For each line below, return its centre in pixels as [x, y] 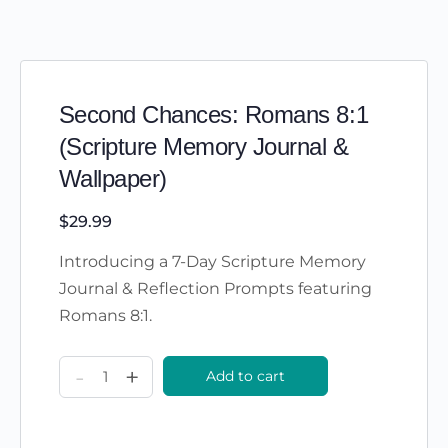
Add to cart [245, 376]
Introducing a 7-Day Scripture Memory [212, 262]
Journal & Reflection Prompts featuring [215, 289]
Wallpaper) [112, 178]
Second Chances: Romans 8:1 [213, 114]
